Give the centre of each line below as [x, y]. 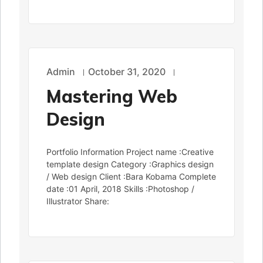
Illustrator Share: [78, 201]
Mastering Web [112, 97]
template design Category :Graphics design [130, 164]
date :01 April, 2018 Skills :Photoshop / [120, 189]
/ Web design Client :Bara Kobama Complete [131, 177]
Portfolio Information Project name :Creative [130, 152]
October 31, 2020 [127, 72]
